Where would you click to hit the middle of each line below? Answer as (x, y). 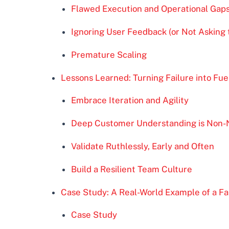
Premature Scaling (109, 54)
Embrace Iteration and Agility (130, 100)
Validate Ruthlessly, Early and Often (142, 146)
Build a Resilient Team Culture (131, 169)
